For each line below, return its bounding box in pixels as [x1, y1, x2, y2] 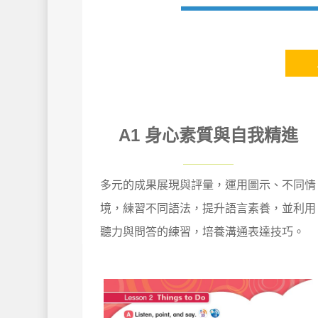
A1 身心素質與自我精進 [118, 125, 298, 145]
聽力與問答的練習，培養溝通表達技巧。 [99, 225, 305, 238]
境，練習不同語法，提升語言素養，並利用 [99, 202, 316, 214]
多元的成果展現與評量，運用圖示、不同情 [99, 178, 316, 191]
